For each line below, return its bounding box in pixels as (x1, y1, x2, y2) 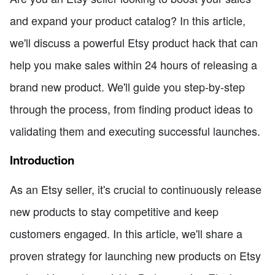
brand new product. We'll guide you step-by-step (10, 79, 245, 95)
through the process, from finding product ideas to (10, 101, 253, 117)
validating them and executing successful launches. (10, 123, 260, 139)
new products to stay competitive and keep (10, 203, 219, 220)
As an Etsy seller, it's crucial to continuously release (10, 181, 261, 198)
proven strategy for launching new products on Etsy (10, 247, 261, 264)
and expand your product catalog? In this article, (10, 12, 246, 29)
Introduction (10, 151, 74, 168)
